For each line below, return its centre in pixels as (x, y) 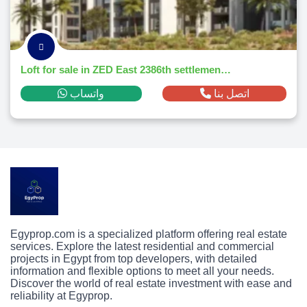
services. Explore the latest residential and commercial (142, 246)
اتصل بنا (231, 94)
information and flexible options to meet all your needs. (142, 271)
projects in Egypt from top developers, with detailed (134, 259)
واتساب (87, 94)
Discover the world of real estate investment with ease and (151, 283)
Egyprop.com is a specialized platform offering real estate (149, 234)
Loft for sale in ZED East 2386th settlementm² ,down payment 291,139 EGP (226, 70)
